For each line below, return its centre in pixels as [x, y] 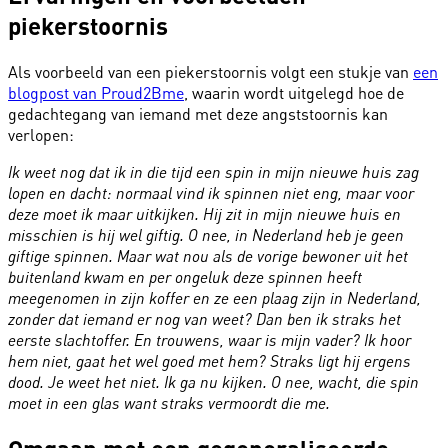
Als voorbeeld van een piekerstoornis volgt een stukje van [210, 71]
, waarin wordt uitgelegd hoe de [294, 92]
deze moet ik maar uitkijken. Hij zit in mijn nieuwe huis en [204, 213]
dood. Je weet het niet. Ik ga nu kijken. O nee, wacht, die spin [213, 381]
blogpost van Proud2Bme [96, 92]
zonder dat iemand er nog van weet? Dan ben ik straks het [204, 318]
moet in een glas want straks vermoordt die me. [169, 402]
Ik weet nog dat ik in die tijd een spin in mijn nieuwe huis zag [213, 171]
